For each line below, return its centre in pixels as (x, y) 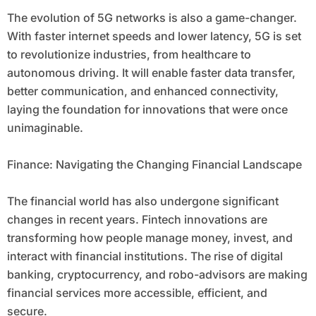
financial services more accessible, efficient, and (137, 293)
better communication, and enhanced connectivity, (142, 91)
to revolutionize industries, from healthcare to (129, 55)
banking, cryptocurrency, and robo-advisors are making (157, 275)
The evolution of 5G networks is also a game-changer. (152, 18)
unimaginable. (45, 128)
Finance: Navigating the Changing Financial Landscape (154, 165)
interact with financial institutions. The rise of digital (145, 256)
